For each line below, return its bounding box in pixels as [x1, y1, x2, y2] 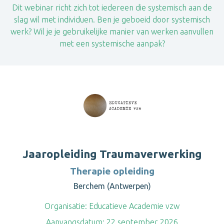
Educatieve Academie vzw [87, 201, 179, 210]
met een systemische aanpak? [59, 39, 165, 48]
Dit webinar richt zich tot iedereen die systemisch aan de [12, 3, 212, 12]
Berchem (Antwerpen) [73, 181, 151, 190]
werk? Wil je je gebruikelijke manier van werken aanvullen [10, 27, 213, 36]
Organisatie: [44, 201, 87, 210]
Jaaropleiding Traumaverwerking [22, 147, 202, 160]
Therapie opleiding [69, 165, 154, 176]
